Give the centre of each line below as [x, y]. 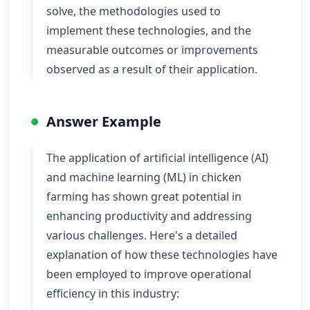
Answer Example [104, 121]
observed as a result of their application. [152, 69]
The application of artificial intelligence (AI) [157, 158]
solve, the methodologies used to [134, 11]
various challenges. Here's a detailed [142, 235]
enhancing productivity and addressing [149, 216]
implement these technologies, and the [149, 30]
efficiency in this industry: [113, 293]
